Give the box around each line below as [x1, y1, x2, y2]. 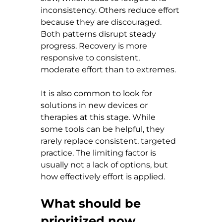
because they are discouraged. [41, 17, 164, 27]
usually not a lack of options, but [41, 160, 170, 169]
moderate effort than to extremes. [41, 64, 176, 74]
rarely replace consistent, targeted [41, 136, 178, 146]
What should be [41, 196, 144, 211]
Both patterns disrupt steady [41, 29, 158, 39]
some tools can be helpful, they [41, 124, 166, 134]
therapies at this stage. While [41, 112, 158, 122]
